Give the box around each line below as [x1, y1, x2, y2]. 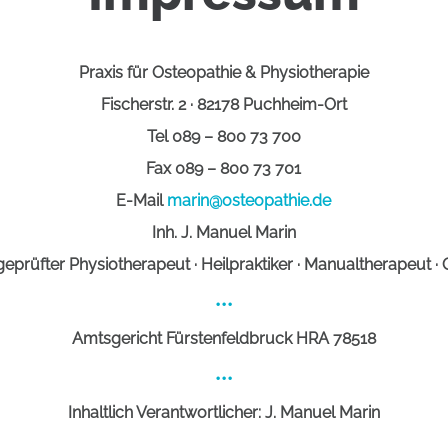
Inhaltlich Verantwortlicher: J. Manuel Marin [67, 403, 380, 423]
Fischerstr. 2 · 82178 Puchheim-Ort [100, 95, 347, 115]
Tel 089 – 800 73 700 [146, 127, 301, 147]
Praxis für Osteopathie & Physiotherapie [78, 63, 369, 83]
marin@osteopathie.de [167, 191, 332, 211]
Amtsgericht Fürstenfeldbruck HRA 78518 [71, 329, 376, 349]
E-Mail [116, 191, 168, 211]
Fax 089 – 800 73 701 [146, 159, 302, 179]
